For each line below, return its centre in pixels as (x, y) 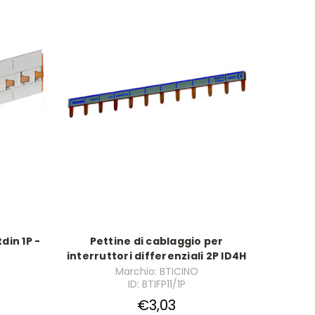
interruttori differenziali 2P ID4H (156, 256)
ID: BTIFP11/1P (156, 284)
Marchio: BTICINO (156, 272)
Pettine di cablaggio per (156, 242)
